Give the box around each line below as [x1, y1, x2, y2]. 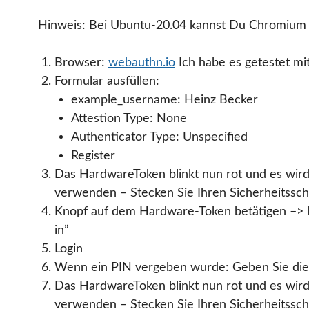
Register [70, 149, 115, 163]
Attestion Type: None [70, 112, 187, 126]
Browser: [54, 56, 108, 70]
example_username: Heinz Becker [70, 93, 258, 107]
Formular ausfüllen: [54, 74, 159, 88]
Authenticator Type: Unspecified [70, 130, 248, 144]
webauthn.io [108, 56, 175, 70]
